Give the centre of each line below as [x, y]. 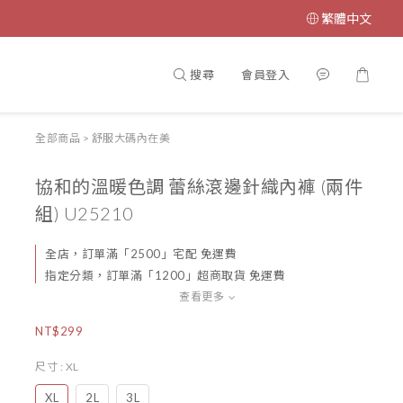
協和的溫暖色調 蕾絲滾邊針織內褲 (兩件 [199, 186]
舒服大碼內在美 [130, 138]
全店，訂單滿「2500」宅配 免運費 [141, 254]
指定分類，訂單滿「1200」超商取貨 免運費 [165, 275]
